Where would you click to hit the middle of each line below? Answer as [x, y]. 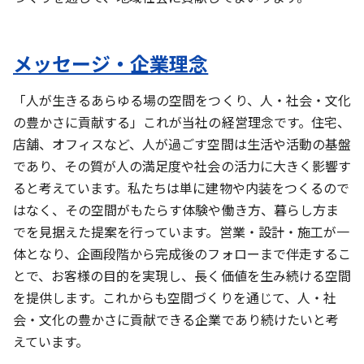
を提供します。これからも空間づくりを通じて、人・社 [175, 297]
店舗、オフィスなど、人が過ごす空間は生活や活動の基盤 [182, 143]
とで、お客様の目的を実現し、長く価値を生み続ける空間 [182, 275]
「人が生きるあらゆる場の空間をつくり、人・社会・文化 [182, 100]
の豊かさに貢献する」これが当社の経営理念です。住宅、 [182, 121]
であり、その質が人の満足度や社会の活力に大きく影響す [182, 165]
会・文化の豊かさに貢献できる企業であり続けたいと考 [176, 319]
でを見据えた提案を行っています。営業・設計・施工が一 [181, 231]
